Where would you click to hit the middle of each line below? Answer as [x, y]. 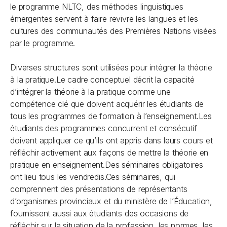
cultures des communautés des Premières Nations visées [113, 31]
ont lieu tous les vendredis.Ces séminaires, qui [93, 177]
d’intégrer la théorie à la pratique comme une [90, 92]
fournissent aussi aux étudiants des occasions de [100, 213]
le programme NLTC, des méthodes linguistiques [97, 7]
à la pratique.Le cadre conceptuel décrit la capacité [102, 80]
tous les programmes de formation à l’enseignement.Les [111, 116]
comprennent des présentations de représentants [99, 189]
